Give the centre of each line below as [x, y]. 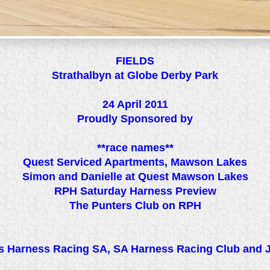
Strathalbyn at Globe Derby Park [135, 75]
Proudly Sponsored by [135, 119]
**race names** [135, 148]
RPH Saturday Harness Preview [135, 191]
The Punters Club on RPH [135, 206]
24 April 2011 [135, 104]
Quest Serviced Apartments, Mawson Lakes [135, 162]
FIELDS [135, 61]
